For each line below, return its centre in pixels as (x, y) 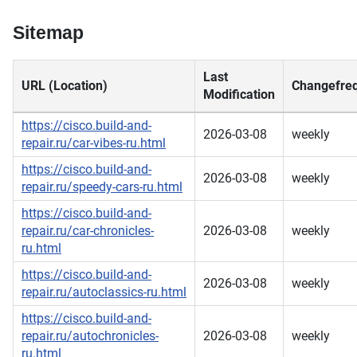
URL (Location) (65, 86)
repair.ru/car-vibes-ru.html (94, 143)
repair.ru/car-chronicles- (88, 231)
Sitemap (48, 33)
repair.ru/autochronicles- (90, 336)
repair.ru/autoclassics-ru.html (104, 292)
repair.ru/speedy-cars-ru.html (102, 187)
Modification (239, 95)
